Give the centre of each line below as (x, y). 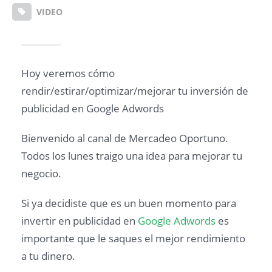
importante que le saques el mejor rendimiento (133, 238)
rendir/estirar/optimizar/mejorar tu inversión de (135, 90)
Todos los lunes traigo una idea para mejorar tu (132, 155)
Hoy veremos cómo (68, 73)
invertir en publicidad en (80, 220)
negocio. (41, 173)
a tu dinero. (48, 256)
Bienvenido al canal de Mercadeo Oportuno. (125, 138)
